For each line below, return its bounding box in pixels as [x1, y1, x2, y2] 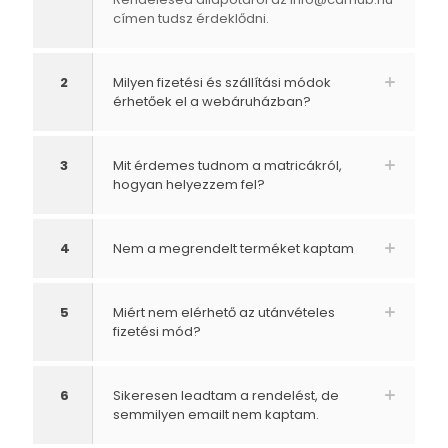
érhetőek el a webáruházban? [113, 92, 311, 112]
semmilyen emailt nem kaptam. [113, 405, 319, 425]
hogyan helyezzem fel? [113, 175, 265, 195]
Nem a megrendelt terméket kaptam [113, 239, 354, 259]
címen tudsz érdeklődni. [113, 9, 269, 29]
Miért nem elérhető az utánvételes [113, 303, 335, 323]
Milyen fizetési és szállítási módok [113, 73, 331, 93]
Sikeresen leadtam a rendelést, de [113, 386, 339, 406]
